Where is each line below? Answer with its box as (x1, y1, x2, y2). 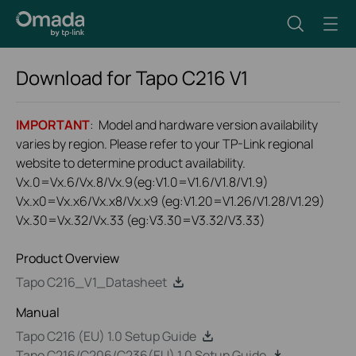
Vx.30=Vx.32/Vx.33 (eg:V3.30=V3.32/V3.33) (16, 211, 265, 229)
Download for (16, 64, 136, 91)
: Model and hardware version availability (90, 116, 318, 133)
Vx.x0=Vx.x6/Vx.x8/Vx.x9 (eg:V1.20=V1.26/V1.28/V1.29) (16, 192, 325, 210)
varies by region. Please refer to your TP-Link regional (16, 135, 313, 153)
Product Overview (16, 250, 119, 267)
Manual (16, 304, 60, 321)
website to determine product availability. (16, 154, 246, 172)
